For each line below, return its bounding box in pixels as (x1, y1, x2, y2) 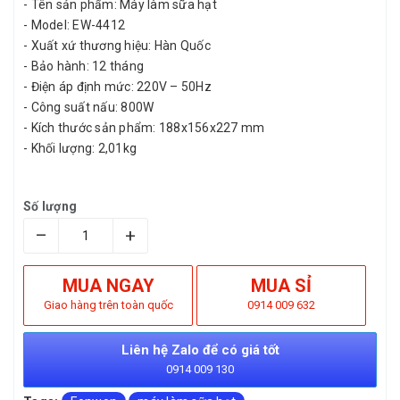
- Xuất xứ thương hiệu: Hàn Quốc (23, 38, 211, 53)
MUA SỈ (251, 275, 312, 296)
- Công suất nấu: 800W (23, 100, 154, 114)
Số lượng (23, 199, 77, 213)
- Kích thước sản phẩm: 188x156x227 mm (23, 121, 265, 135)
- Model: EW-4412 (23, 18, 125, 32)
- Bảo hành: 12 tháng (23, 59, 144, 73)
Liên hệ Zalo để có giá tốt (121, 342, 279, 358)
